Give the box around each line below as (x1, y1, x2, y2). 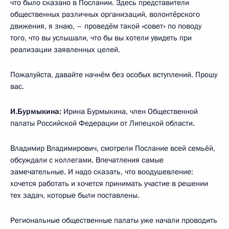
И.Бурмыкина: (10, 106, 63, 117)
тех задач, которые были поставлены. (10, 190, 140, 200)
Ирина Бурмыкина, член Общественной (63, 106, 198, 117)
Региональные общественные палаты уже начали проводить (10, 215, 217, 225)
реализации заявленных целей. (10, 44, 120, 55)
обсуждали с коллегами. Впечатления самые (10, 154, 164, 165)
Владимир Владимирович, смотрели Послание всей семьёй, (10, 143, 215, 153)
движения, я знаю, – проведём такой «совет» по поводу (10, 20, 201, 31)
